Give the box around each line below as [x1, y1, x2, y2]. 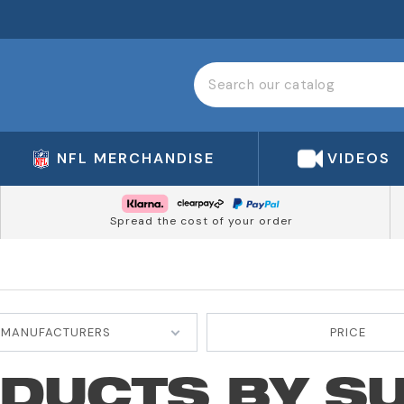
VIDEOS [327, 148, 391, 168]
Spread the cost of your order [109, 214, 293, 229]
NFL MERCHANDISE [57, 148, 216, 168]
